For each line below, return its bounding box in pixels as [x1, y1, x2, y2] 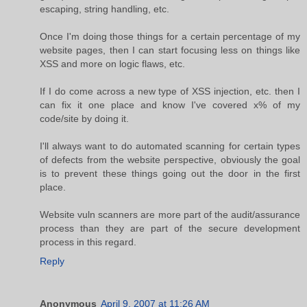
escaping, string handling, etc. [40, 3, 169, 14]
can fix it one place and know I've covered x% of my [40, 99, 300, 110]
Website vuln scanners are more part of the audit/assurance [40, 208, 300, 220]
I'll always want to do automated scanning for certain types [40, 140, 300, 151]
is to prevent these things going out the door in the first [40, 167, 300, 179]
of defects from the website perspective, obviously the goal [40, 153, 300, 165]
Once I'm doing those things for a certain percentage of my [40, 30, 300, 42]
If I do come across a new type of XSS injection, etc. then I [40, 85, 300, 97]
